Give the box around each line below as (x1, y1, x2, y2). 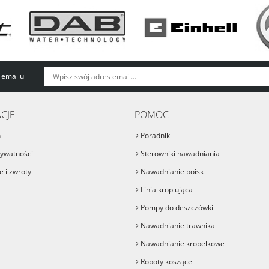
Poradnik (141, 130, 170, 141)
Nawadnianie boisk (141, 166, 204, 177)
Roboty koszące (141, 256, 192, 267)
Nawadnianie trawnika (141, 220, 215, 231)
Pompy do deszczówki (141, 202, 213, 213)
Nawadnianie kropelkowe (141, 238, 225, 249)
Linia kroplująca (141, 184, 193, 195)
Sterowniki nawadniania (141, 148, 220, 159)
